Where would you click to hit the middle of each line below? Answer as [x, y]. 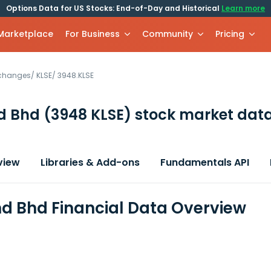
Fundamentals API [205, 162]
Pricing [230, 34]
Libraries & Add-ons [90, 162]
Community [168, 34]
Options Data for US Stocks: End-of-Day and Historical [114, 8]
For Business [93, 34]
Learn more [243, 8]
